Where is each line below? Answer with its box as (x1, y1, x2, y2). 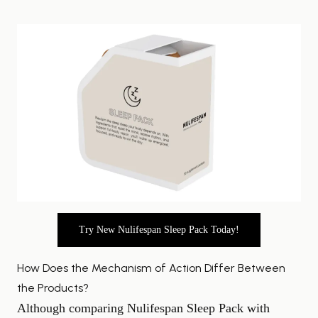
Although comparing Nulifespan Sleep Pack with (17, 301, 270, 315)
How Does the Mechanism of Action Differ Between (17, 261, 285, 275)
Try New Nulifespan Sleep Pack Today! (79, 224, 239, 235)
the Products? (17, 281, 89, 295)
